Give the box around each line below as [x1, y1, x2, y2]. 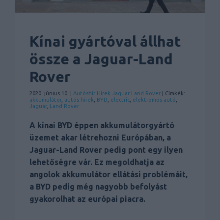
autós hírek [64, 97, 94, 103]
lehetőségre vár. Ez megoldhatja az [29, 158, 165, 167]
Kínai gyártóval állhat [29, 33, 181, 50]
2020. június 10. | [29, 90, 73, 97]
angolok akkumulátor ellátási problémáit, [29, 170, 188, 179]
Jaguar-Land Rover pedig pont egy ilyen [29, 145, 183, 155]
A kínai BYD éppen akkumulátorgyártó [29, 121, 174, 130]
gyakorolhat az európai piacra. [29, 194, 145, 204]
